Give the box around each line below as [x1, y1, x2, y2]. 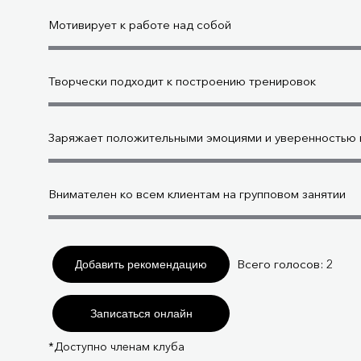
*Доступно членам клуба [48, 339, 185, 354]
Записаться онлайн [89, 306, 193, 320]
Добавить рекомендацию [75, 257, 207, 271]
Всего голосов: [237, 256, 326, 272]
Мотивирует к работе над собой [48, 17, 231, 32]
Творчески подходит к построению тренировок [48, 73, 316, 89]
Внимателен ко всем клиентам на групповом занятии [48, 186, 346, 201]
